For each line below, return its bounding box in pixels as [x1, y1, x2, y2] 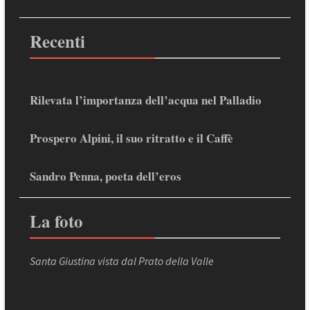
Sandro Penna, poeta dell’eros [29, 167, 181, 185]
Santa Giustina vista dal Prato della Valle [29, 254, 214, 268]
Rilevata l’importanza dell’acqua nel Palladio [29, 91, 262, 109]
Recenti [29, 28, 85, 55]
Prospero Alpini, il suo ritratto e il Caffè [29, 129, 233, 147]
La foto [29, 208, 83, 235]
